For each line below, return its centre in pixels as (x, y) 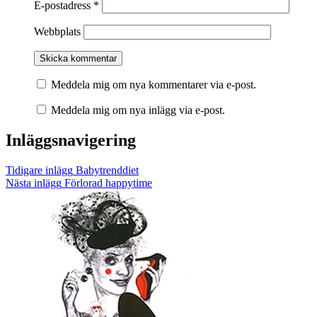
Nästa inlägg (34, 183)
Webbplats (57, 32)
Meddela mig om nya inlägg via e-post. (138, 110)
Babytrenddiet (106, 171)
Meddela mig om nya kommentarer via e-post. (154, 85)
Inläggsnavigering (71, 140)
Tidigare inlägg (39, 171)
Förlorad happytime (107, 183)
